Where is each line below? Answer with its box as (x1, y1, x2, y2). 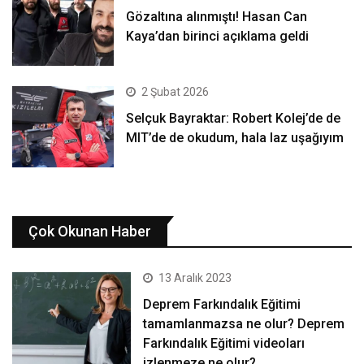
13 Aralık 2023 (158, 271, 232, 285)
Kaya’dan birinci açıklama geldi (126, 28, 310, 44)
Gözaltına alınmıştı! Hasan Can (126, 8, 308, 24)
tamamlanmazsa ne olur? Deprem (143, 316, 345, 332)
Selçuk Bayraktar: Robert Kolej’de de (126, 110, 341, 127)
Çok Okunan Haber (28, 223, 151, 240)
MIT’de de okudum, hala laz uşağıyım (126, 130, 344, 146)
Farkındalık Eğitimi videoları (143, 336, 305, 352)
